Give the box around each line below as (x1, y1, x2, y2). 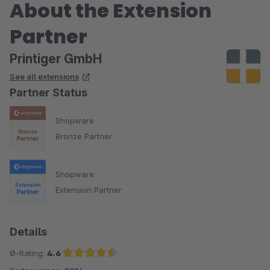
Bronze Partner (55, 131, 112, 141)
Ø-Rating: (10, 248, 47, 258)
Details (10, 225, 47, 238)
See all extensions (10, 72, 79, 81)
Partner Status (10, 86, 87, 99)
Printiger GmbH (10, 51, 102, 66)
